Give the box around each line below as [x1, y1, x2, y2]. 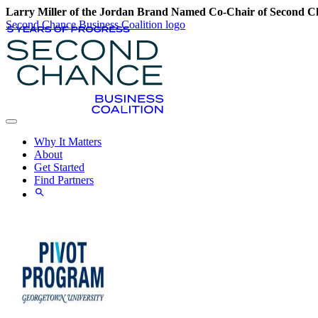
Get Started [34, 161, 84, 173]
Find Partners [34, 174, 94, 186]
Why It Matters [34, 136, 102, 148]
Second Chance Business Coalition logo [6, 18, 185, 31]
